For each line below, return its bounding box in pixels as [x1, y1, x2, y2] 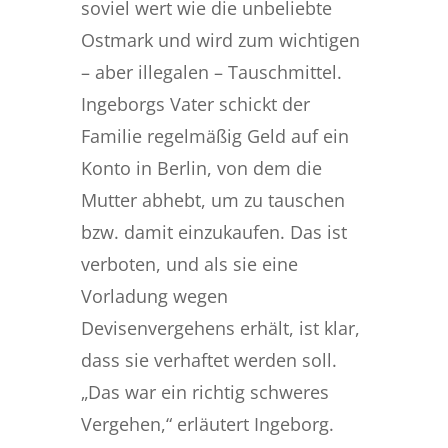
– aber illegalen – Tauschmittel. [80, 59, 347, 84]
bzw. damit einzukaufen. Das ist [80, 219, 347, 244]
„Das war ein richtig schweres [80, 379, 329, 404]
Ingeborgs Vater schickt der [80, 91, 310, 116]
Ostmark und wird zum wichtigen [80, 27, 360, 52]
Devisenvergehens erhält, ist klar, [80, 315, 360, 340]
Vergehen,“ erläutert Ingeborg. [80, 411, 334, 436]
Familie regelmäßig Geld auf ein [80, 123, 349, 148]
